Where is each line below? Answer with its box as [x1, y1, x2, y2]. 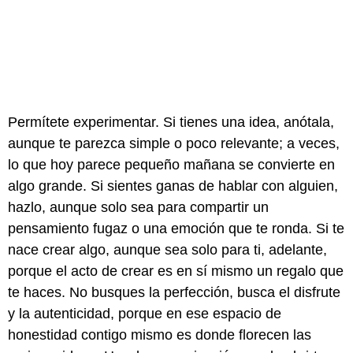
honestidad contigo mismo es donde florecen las [8, 327, 311, 344]
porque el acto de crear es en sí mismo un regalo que [8, 263, 344, 280]
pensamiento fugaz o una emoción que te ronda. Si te [8, 221, 344, 237]
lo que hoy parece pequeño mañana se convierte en [8, 157, 335, 173]
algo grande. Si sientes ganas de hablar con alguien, [8, 178, 338, 195]
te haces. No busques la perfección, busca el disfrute [8, 284, 340, 301]
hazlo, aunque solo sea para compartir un [8, 199, 269, 216]
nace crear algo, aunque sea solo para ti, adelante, [8, 242, 327, 258]
